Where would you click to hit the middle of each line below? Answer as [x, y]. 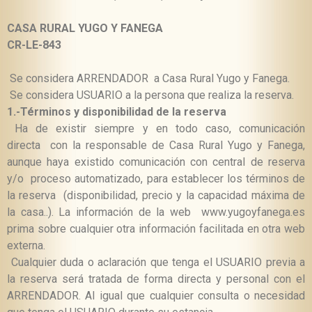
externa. [26, 246]
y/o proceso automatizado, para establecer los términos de [156, 179]
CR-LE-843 [34, 45]
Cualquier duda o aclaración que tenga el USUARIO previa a [156, 263]
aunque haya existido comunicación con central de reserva [156, 162]
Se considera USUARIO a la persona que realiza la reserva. [150, 95]
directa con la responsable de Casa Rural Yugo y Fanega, [156, 146]
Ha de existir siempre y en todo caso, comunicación [156, 129]
